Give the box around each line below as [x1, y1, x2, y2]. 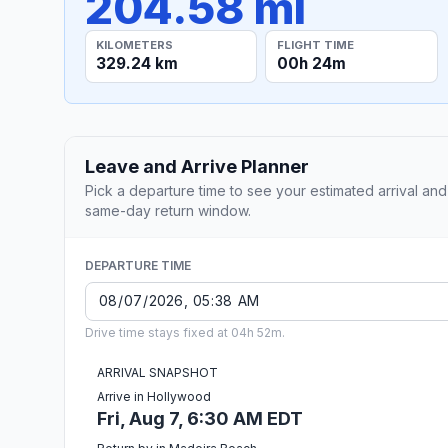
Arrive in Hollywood [97, 388, 211, 404]
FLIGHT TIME [276, 37, 354, 52]
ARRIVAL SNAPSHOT [97, 364, 218, 380]
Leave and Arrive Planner [85, 155, 309, 177]
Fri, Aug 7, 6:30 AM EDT [97, 407, 303, 429]
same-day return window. [85, 201, 251, 219]
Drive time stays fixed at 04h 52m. [85, 324, 285, 340]
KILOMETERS [96, 37, 174, 52]
